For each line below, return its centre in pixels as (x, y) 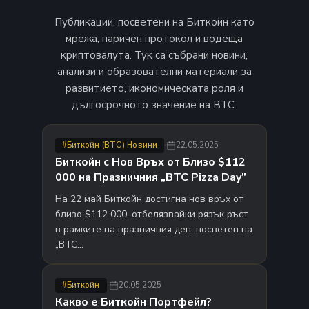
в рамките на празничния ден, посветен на (153, 230)
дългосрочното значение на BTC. (154, 105)
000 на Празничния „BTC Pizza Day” (150, 178)
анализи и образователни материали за (154, 72)
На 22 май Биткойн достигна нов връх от (149, 199)
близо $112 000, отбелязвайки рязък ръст (151, 215)
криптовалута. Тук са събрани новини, (154, 56)
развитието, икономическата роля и (154, 89)
